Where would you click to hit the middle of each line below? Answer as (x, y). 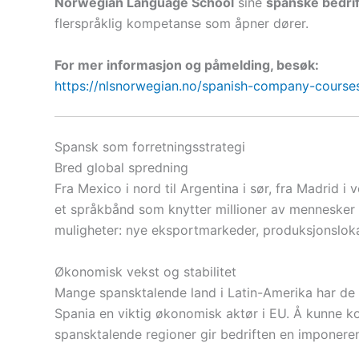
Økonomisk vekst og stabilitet (145, 272)
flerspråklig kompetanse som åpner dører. (182, 24)
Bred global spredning (121, 168)
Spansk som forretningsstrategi (150, 147)
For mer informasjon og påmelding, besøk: (187, 65)
